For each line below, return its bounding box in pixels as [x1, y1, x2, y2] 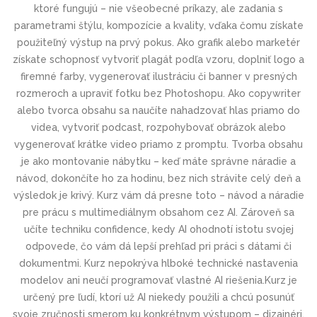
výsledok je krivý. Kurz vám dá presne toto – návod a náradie [13, 190, 304, 201]
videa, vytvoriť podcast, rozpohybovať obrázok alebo [31, 122, 286, 133]
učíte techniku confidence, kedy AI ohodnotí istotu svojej [23, 224, 294, 235]
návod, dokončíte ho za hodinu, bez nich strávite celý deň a [16, 173, 301, 184]
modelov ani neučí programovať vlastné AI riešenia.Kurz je [20, 275, 297, 286]
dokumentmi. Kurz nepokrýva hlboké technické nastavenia [19, 258, 298, 269]
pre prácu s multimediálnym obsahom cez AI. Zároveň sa [23, 207, 294, 218]
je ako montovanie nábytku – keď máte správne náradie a [21, 156, 296, 167]
